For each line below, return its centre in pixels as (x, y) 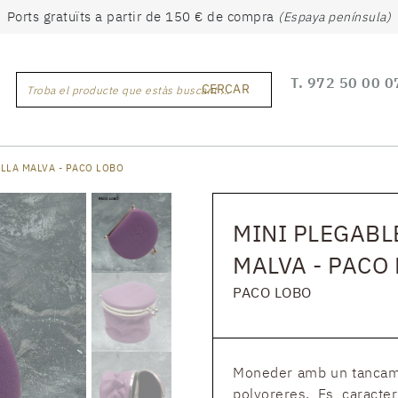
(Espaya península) (335, 17)
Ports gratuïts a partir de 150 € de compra (143, 16)
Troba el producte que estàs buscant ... (128, 90)
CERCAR (226, 89)
